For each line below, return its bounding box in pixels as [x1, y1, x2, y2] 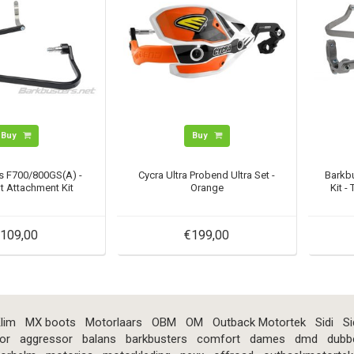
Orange [190, 181, 224, 194]
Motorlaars [85, 314, 142, 330]
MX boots [25, 314, 76, 330]
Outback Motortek [213, 314, 306, 330]
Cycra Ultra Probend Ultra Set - [138, 168, 276, 181]
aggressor [19, 331, 73, 346]
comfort [196, 331, 240, 346]
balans [81, 331, 116, 346]
